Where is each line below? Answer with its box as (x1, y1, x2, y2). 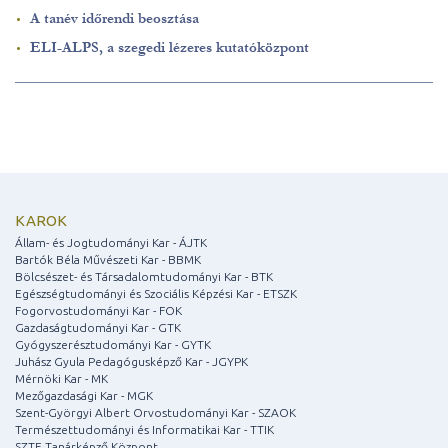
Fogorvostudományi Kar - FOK (15, 303, 182, 317)
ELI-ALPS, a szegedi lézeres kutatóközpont (30, 38, 309, 56)
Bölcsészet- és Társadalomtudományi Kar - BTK (15, 269, 273, 283)
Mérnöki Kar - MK (15, 371, 108, 385)
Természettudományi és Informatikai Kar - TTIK (15, 422, 274, 436)
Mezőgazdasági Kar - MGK (15, 388, 153, 402)
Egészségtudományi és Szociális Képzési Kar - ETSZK (15, 286, 297, 300)
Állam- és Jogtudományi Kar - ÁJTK (15, 235, 207, 249)
